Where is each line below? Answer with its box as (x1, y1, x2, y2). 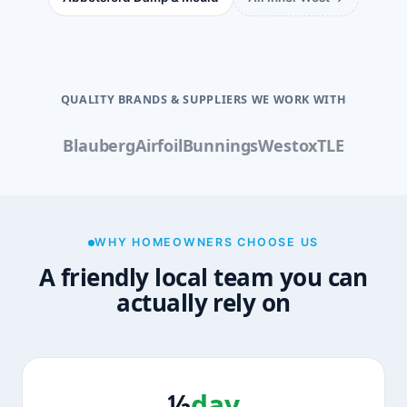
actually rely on (116, 286, 291, 320)
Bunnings (182, 134, 259, 156)
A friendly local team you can (39, 261, 368, 294)
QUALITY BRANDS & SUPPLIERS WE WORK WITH (60, 91, 347, 107)
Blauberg (63, 134, 135, 156)
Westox (258, 134, 318, 156)
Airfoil (134, 134, 183, 156)
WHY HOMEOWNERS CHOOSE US (94, 235, 319, 250)
